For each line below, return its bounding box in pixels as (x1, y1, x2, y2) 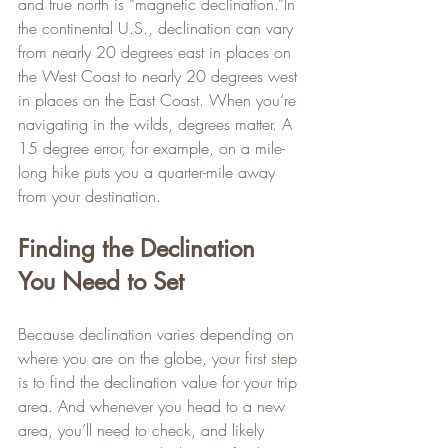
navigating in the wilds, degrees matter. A (18, 112, 297, 135)
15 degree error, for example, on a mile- (18, 136, 285, 159)
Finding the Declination (18, 232, 262, 264)
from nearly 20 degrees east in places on (18, 40, 296, 63)
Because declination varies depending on (18, 322, 299, 345)
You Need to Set (18, 265, 184, 297)
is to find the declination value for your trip (18, 370, 302, 393)
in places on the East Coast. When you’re (18, 88, 301, 111)
